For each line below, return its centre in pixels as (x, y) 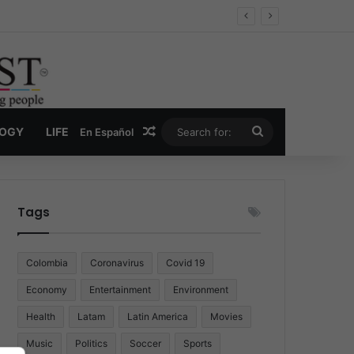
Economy (47, 290)
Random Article (202, 132)
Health (41, 317)
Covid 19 (186, 263)
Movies (227, 317)
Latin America (158, 317)
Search (284, 132)
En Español (107, 132)
